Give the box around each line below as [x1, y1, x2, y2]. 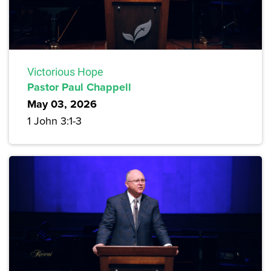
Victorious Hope [27, 65, 103, 78]
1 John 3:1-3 [27, 113, 82, 128]
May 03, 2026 [27, 96, 97, 112]
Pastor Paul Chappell [27, 79, 131, 95]
